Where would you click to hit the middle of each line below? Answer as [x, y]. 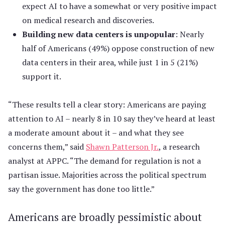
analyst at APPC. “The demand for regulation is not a [104, 161]
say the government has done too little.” [81, 189]
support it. [42, 76]
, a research [179, 147]
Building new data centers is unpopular [99, 34]
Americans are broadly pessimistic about [105, 217]
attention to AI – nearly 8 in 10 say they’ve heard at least [112, 119]
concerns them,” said [47, 147]
